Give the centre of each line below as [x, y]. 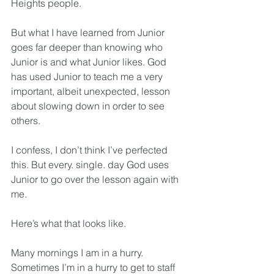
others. [26, 120]
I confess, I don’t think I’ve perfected [91, 150]
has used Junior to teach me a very [88, 76]
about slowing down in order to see [89, 106]
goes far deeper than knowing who [88, 47]
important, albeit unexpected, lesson [92, 91]
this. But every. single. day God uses [91, 165]
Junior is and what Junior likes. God [90, 62]
